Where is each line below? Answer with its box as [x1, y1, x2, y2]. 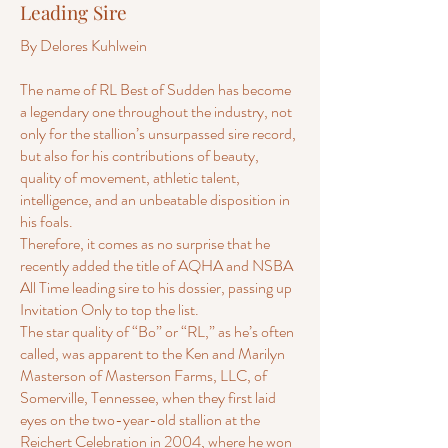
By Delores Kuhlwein [20, 34, 147, 57]
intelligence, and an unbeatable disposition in [20, 188, 290, 211]
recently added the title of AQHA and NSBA [20, 254, 293, 277]
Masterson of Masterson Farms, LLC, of [20, 364, 267, 387]
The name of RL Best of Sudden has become [20, 78, 291, 101]
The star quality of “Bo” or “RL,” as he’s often [20, 320, 294, 343]
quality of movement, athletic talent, [20, 166, 240, 189]
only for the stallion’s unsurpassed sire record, [20, 122, 296, 145]
